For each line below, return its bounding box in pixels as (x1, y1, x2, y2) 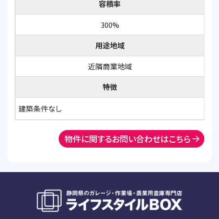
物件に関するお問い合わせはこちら (65, 132, 191, 145)
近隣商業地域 (88, 61, 132, 71)
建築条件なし (19, 103, 62, 113)
